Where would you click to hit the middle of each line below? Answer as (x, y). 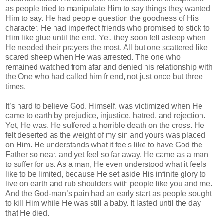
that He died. (27, 213)
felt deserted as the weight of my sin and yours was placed (105, 135)
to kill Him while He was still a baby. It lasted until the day (103, 203)
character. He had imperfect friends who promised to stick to (108, 28)
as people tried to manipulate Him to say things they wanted (108, 8)
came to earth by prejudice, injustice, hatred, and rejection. (105, 115)
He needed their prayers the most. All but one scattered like (107, 47)
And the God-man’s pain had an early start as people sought (109, 193)
